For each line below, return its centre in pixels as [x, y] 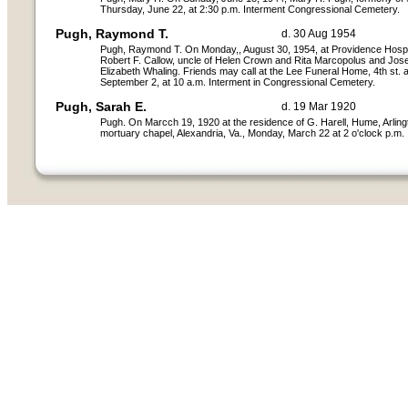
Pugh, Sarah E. [101, 107]
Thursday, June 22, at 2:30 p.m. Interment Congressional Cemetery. [250, 9]
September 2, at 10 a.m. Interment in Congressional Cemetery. [238, 82]
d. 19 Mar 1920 [319, 107]
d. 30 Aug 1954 [319, 34]
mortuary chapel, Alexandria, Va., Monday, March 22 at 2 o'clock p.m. [252, 133]
